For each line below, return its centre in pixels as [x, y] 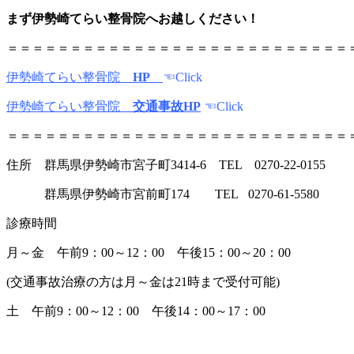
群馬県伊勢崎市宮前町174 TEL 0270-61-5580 [163, 194]
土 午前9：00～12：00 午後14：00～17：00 [136, 311]
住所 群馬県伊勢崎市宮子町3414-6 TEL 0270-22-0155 [166, 165]
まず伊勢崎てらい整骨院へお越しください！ [133, 19]
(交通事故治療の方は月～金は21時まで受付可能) [143, 282]
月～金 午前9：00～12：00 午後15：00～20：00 [149, 253]
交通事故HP [167, 107]
